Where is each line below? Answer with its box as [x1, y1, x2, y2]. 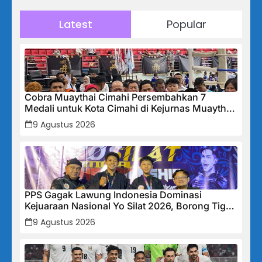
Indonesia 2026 [25, 113, 94, 125]
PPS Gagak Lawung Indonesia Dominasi [25, 189, 202, 201]
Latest [58, 17, 92, 32]
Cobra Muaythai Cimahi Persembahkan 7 [25, 91, 206, 103]
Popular [167, 17, 206, 32]
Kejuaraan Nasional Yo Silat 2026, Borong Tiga [25, 200, 231, 212]
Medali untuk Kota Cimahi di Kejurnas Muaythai [25, 102, 234, 114]
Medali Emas [25, 211, 81, 223]
